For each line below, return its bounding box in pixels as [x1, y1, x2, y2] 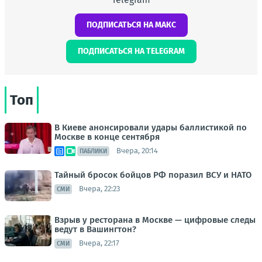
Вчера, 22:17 [79, 239, 119, 248]
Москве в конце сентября [54, 131, 160, 142]
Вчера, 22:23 [79, 184, 120, 194]
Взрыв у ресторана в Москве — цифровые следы [54, 214, 256, 225]
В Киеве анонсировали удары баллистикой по [54, 122, 247, 133]
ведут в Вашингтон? [54, 223, 136, 235]
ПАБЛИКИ [80, 147, 107, 155]
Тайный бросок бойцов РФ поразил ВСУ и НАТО [54, 169, 251, 180]
